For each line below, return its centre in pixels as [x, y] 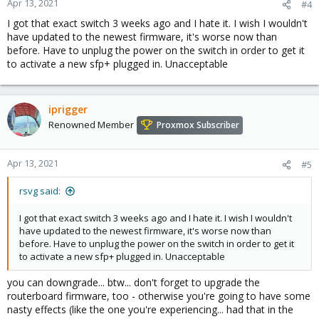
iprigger [68, 109]
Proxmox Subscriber [198, 125]
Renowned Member [91, 125]
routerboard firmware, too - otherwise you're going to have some [159, 296]
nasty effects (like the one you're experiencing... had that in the [150, 309]
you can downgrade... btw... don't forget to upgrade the [134, 282]
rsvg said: [40, 191]
